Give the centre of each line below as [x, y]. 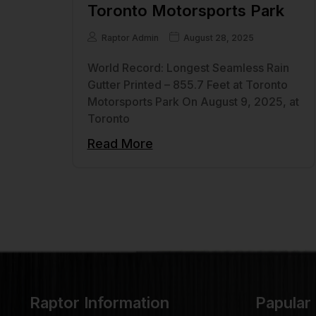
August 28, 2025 [218, 38]
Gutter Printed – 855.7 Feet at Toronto [187, 85]
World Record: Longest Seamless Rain [188, 68]
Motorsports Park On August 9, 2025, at [193, 102]
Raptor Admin [130, 38]
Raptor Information [99, 303]
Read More [120, 144]
